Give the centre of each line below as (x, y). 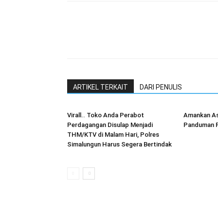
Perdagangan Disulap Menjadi (110, 125)
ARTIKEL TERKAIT (100, 87)
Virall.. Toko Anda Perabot (106, 115)
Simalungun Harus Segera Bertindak (119, 144)
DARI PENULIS (161, 87)
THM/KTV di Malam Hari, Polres (113, 135)
